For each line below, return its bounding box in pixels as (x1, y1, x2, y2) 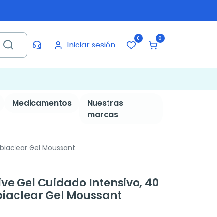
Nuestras (87, 97, 123, 108)
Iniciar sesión (66, 39, 115, 50)
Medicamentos (12, 97, 72, 108)
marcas (87, 109, 118, 120)
